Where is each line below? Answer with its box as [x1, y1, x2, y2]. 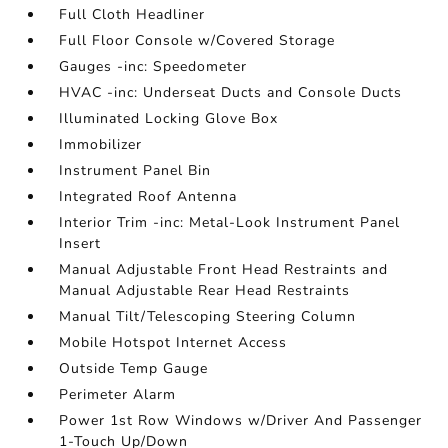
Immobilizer [59, 135, 143, 154]
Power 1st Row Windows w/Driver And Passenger [59, 411, 423, 430]
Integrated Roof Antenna [59, 187, 238, 206]
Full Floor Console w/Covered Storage [59, 31, 336, 50]
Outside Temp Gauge [59, 359, 209, 378]
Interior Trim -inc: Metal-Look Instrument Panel [59, 213, 401, 232]
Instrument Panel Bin [59, 161, 212, 180]
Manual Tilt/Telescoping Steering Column [59, 307, 357, 326]
